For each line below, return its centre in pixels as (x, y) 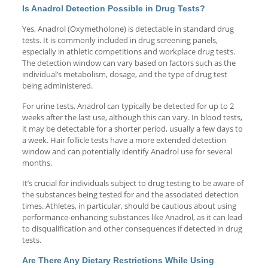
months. (37, 162)
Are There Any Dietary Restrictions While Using (118, 260)
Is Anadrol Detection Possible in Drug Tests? (113, 8)
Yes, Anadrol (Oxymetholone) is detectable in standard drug (128, 28)
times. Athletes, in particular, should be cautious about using (129, 205)
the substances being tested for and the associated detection (130, 194)
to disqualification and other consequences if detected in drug (132, 228)
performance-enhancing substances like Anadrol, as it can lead (132, 217)
